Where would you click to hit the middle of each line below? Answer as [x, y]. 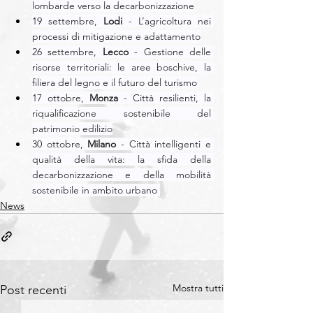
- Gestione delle [170, 51]
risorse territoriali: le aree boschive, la [122, 67]
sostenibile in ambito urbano [96, 190]
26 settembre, [67, 51]
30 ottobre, [60, 144]
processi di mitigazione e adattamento [116, 36]
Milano [102, 144]
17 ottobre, [61, 97]
